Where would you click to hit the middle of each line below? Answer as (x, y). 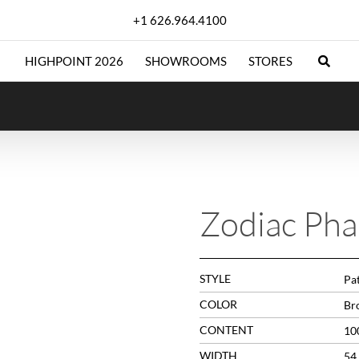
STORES (270, 61)
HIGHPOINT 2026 (74, 61)
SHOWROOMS (186, 61)
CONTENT (226, 330)
